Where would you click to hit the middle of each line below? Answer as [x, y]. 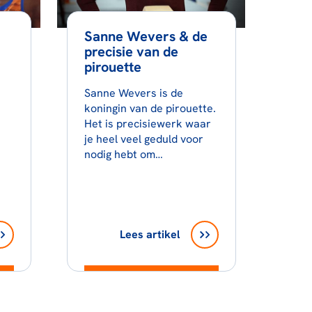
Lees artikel [149, 234]
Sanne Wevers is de [133, 93]
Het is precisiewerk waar [147, 123]
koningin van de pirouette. [150, 108]
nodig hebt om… [123, 154]
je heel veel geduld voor [143, 139]
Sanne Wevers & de [146, 36]
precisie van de [131, 51]
